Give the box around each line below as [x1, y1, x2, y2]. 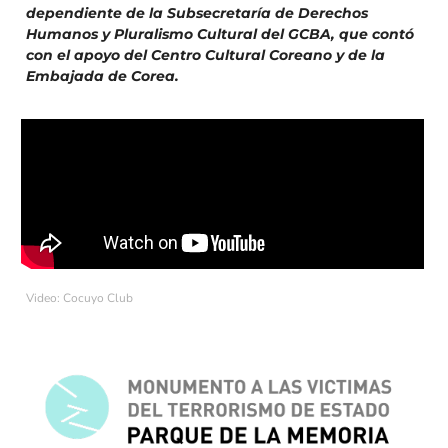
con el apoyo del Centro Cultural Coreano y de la [26, 45, 385, 64]
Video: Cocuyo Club [26, 289, 133, 306]
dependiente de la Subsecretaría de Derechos [26, 3, 368, 22]
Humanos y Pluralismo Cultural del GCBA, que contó [26, 24, 414, 43]
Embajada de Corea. [26, 66, 179, 85]
